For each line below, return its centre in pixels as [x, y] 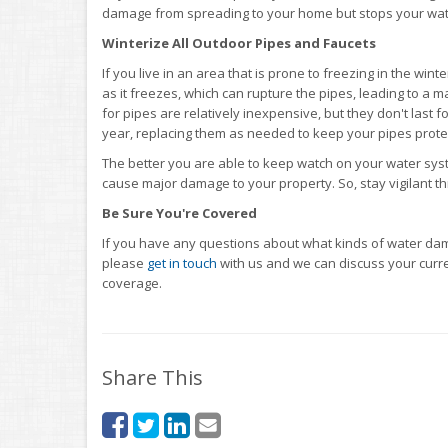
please [124, 262]
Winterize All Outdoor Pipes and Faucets [239, 42]
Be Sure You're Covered [179, 212]
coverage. [132, 282]
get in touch [182, 262]
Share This [152, 377]
